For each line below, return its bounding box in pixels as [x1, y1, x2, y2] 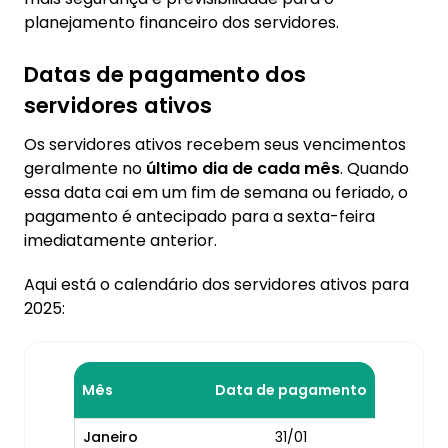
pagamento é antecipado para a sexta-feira [24, 205, 375, 228]
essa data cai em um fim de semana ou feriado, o [24, 181, 408, 204]
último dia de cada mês [146, 157, 340, 180]
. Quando [340, 157, 409, 180]
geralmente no [24, 157, 146, 180]
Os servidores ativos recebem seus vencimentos [24, 133, 406, 156]
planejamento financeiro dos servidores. [24, 11, 339, 34]
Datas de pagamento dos [24, 59, 307, 90]
